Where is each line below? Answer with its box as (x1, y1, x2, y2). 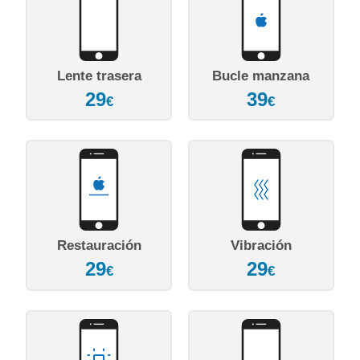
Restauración (56, 238, 141, 254)
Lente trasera (56, 67, 141, 84)
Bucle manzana (212, 67, 310, 84)
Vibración (230, 238, 292, 254)
